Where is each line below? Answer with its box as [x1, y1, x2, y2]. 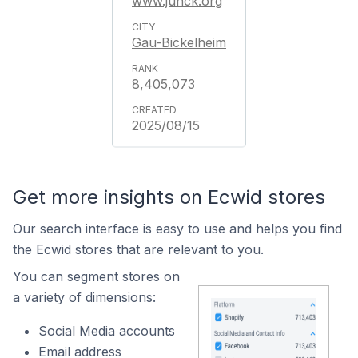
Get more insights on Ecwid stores [13, 185, 325, 209]
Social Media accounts [38, 323, 175, 339]
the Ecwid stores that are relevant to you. [13, 241, 264, 257]
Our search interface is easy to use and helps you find [13, 221, 342, 237]
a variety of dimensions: [13, 289, 156, 305]
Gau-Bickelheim [132, 34, 226, 50]
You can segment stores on [13, 268, 180, 284]
